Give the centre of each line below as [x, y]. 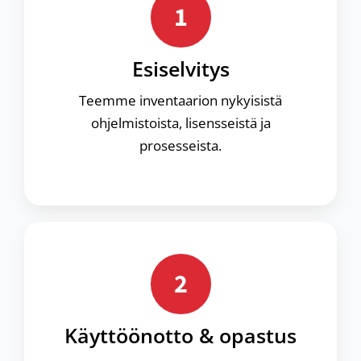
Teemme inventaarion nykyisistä [180, 100]
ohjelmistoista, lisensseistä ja [180, 123]
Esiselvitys [180, 68]
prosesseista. [180, 145]
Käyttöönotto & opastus [180, 335]
